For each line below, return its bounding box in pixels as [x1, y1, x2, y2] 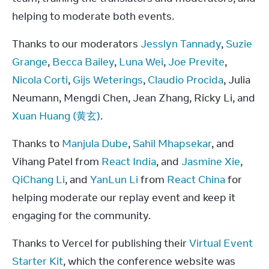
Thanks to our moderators [12, 37, 141, 50]
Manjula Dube [62, 136, 128, 150]
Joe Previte [168, 55, 225, 68]
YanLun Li [90, 172, 138, 186]
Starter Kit [12, 254, 63, 268]
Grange [12, 55, 47, 68]
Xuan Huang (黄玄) [12, 109, 100, 122]
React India [101, 154, 156, 168]
